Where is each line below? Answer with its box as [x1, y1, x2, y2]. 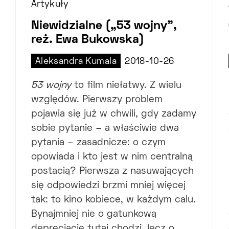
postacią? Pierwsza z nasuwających [31, 167, 194, 176]
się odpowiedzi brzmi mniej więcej [31, 181, 186, 190]
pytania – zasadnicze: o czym [31, 138, 166, 147]
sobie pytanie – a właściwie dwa [31, 124, 179, 133]
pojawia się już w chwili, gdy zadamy [31, 109, 196, 119]
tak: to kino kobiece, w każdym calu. [31, 195, 196, 204]
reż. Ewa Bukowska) [31, 34, 144, 45]
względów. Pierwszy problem [31, 95, 163, 104]
